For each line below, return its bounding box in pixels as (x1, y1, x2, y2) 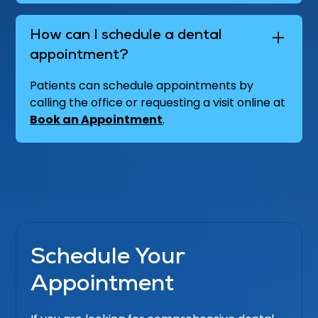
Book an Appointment (30, 111, 163, 128)
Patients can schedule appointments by (30, 77, 254, 94)
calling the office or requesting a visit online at (30, 94, 286, 111)
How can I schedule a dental (30, 29, 223, 43)
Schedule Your (31, 248, 185, 270)
